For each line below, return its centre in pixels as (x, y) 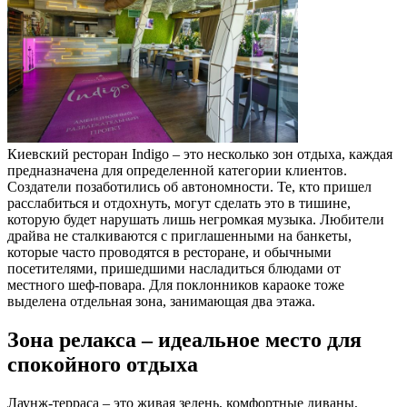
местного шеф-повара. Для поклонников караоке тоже (176, 285)
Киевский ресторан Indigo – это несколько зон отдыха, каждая (200, 154)
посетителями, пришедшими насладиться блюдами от (174, 269)
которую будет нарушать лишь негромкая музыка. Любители (196, 220)
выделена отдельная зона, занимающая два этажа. (161, 302)
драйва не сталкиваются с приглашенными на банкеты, (179, 236)
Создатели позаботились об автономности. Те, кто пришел (189, 187)
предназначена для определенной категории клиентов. (177, 171)
